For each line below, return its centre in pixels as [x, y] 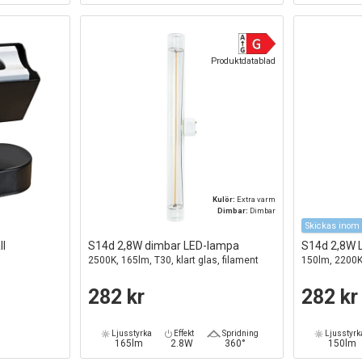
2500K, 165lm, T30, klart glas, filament [174, 260]
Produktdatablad [244, 61]
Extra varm [257, 199]
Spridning [239, 333]
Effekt [183, 333]
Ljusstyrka [130, 333]
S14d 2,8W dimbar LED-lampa [164, 245]
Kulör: [225, 199]
